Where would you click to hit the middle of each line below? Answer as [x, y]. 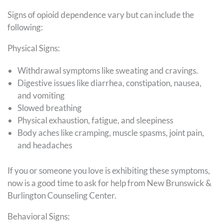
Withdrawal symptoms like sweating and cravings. [109, 71]
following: [26, 27]
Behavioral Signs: [39, 216]
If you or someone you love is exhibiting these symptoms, [109, 170]
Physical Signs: [35, 48]
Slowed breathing [50, 108]
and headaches [46, 145]
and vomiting [42, 96]
